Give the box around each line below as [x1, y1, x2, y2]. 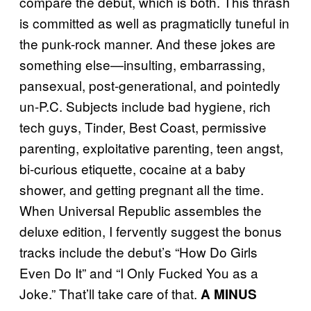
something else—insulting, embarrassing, [19, 54, 265, 74]
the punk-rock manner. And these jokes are [19, 33, 276, 53]
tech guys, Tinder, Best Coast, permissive [19, 117, 267, 136]
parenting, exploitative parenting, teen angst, [19, 137, 283, 157]
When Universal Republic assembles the [19, 200, 262, 219]
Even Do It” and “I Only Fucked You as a [19, 262, 258, 282]
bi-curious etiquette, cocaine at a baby [19, 158, 246, 178]
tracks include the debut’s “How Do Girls [19, 242, 258, 261]
